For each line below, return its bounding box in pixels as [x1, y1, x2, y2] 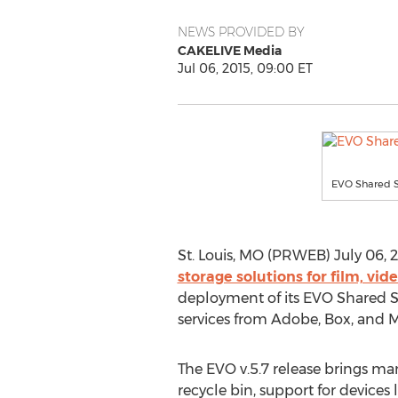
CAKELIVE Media [177, 43, 282, 59]
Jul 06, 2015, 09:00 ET [177, 60, 313, 76]
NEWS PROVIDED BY [177, 24, 305, 40]
